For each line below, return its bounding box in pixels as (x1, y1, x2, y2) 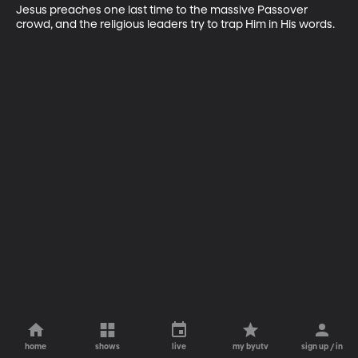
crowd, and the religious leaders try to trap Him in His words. (16, 18, 335, 30)
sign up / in (301, 343, 344, 351)
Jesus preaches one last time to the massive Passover (16, 4, 310, 16)
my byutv (233, 343, 269, 351)
